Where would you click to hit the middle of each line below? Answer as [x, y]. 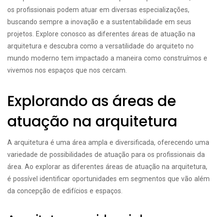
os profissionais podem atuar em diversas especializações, [98, 10]
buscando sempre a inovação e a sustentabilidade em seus [99, 22]
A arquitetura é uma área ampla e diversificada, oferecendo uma [108, 142]
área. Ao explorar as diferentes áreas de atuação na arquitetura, [107, 167]
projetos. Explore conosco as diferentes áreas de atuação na [101, 34]
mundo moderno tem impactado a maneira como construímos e [107, 58]
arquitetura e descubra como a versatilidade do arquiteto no [101, 46]
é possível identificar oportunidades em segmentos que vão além [108, 179]
